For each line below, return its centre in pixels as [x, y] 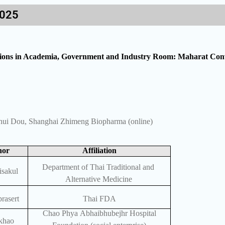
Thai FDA [99, 198]
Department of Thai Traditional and [98, 167]
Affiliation [99, 151]
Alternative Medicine [98, 179]
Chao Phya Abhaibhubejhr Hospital [99, 213]
